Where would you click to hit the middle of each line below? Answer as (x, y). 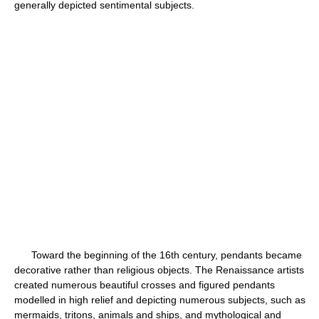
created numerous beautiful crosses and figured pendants (145, 285)
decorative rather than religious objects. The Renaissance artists (159, 270)
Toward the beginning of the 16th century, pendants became (158, 255)
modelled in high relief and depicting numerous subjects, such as (160, 300)
